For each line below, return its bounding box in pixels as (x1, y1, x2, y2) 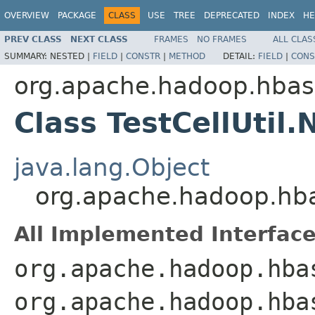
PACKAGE (58, 11, 96, 20)
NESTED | (50, 51, 93, 61)
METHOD (169, 51, 205, 61)
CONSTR (126, 51, 160, 61)
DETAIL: (223, 51, 258, 61)
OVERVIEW (4, 11, 49, 20)
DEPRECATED (204, 11, 259, 20)
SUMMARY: (4, 51, 50, 61)
